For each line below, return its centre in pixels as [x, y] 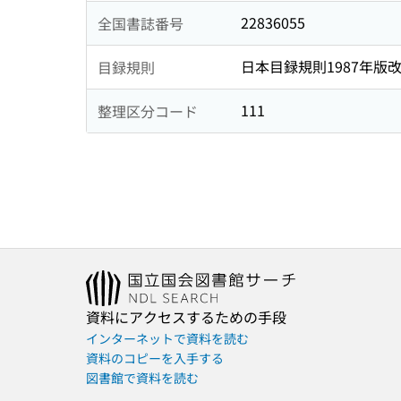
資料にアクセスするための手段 [186, 317]
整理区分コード [148, 111]
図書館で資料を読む [142, 378]
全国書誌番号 [141, 23]
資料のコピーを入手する [155, 358]
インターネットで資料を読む [167, 339]
